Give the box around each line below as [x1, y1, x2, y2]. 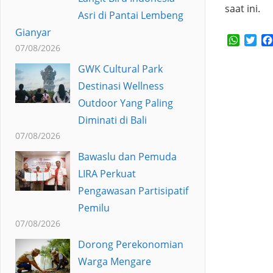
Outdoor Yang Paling [77, 96, 173, 110]
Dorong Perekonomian [77, 237, 183, 251]
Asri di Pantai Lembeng [77, 8, 183, 22]
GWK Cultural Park [77, 62, 163, 76]
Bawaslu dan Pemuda [77, 149, 177, 163]
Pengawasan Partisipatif [77, 183, 188, 197]
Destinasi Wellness [77, 79, 164, 93]
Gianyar [15, 25, 51, 39]
